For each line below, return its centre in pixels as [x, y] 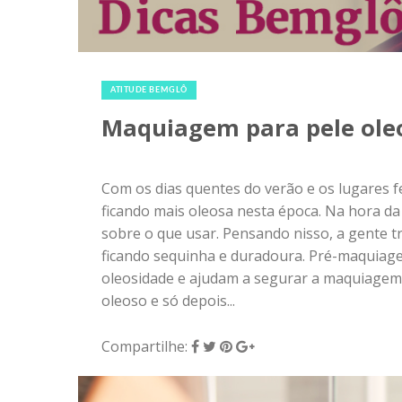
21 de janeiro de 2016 [173, 70]
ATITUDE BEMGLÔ [149, 90]
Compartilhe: [146, 346]
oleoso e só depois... [168, 300]
